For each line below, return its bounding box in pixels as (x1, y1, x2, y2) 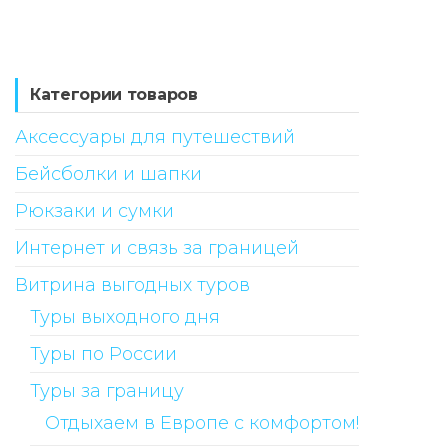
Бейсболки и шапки (15, 162, 202, 185)
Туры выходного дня (30, 305, 220, 328)
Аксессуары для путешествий (15, 125, 295, 148)
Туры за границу (30, 379, 184, 402)
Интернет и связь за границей (15, 236, 299, 259)
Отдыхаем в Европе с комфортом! (45, 411, 359, 434)
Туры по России (30, 342, 177, 365)
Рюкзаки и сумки (15, 199, 174, 222)
